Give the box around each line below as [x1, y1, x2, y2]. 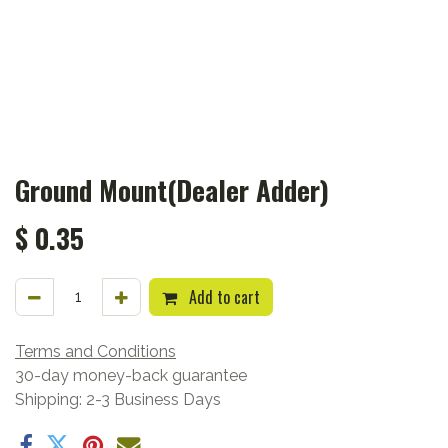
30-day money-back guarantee [15, 366, 247, 385]
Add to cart [185, 285, 260, 309]
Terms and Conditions [15, 342, 176, 361]
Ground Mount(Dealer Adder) [15, 170, 329, 210]
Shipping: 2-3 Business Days [15, 390, 221, 409]
